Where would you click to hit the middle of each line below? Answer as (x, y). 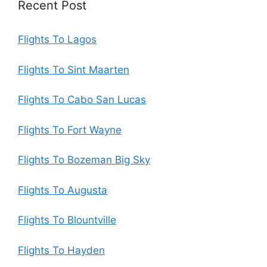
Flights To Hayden (61, 250)
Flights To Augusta (63, 190)
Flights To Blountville (67, 220)
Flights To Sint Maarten (74, 69)
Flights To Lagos (57, 39)
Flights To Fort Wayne (70, 130)
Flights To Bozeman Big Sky (84, 160)
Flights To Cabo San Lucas (82, 100)
